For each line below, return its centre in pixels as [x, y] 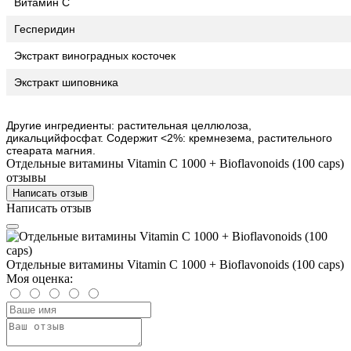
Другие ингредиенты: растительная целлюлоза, [129, 125]
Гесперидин [46, 29]
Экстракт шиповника [68, 82]
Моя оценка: [40, 278]
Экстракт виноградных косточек [96, 55]
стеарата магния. [51, 150]
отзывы [26, 177]
